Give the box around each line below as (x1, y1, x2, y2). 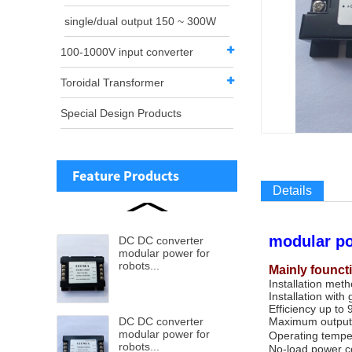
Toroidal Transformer (60, 76, 164, 89)
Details (273, 184, 312, 197)
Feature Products (72, 167, 179, 185)
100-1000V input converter (60, 46, 193, 58)
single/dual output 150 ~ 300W (64, 15, 216, 27)
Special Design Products (60, 107, 181, 119)
